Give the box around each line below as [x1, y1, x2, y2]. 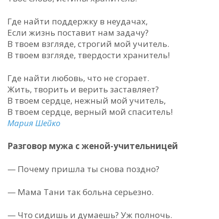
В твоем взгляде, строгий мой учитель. [7, 38, 169, 49]
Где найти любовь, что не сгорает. [7, 72, 149, 84]
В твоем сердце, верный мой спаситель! [7, 106, 173, 117]
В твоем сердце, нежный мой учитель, [7, 95, 166, 106]
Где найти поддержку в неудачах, [7, 16, 148, 27]
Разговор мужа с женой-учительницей [7, 140, 178, 152]
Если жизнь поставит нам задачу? [7, 27, 149, 38]
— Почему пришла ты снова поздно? [7, 163, 159, 175]
